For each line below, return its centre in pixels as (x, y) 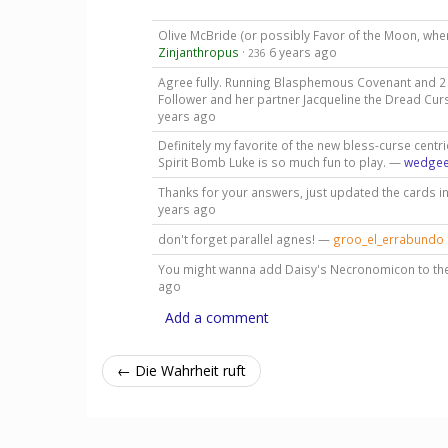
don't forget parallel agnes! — (245, 239)
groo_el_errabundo (388, 239)
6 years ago (302, 51)
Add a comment (217, 317)
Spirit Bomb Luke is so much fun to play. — (280, 162)
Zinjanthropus (198, 51)
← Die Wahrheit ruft (181, 370)
